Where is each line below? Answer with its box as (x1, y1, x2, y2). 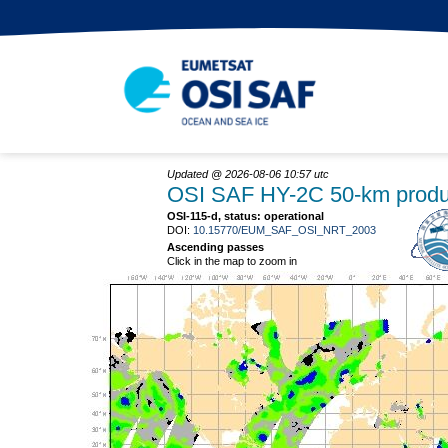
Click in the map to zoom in (167, 255, 297, 267)
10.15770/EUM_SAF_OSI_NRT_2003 (193, 224, 376, 236)
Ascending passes (167, 241, 264, 253)
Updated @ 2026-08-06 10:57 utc (167, 168, 329, 180)
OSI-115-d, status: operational (167, 210, 324, 222)
